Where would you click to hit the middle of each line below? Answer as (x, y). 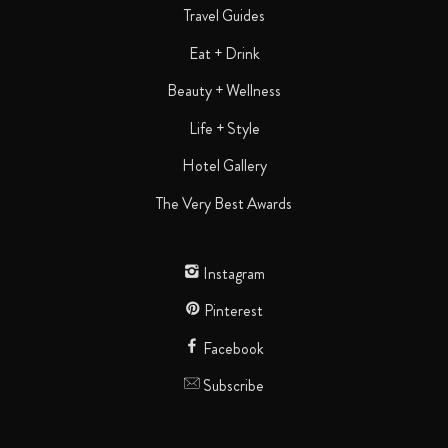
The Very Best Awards (224, 204)
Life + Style (224, 128)
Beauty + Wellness (224, 91)
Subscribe (232, 386)
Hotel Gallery (224, 166)
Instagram (232, 273)
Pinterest (232, 311)
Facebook (232, 348)
